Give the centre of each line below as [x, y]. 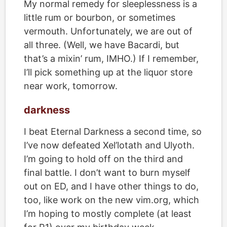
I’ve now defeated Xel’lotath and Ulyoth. [109, 145]
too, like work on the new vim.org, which [111, 200]
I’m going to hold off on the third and [103, 159]
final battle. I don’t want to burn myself [107, 173]
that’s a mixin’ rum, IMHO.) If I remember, [111, 59]
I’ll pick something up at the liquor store [108, 72]
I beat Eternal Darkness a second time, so [113, 131]
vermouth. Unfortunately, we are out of [108, 31]
